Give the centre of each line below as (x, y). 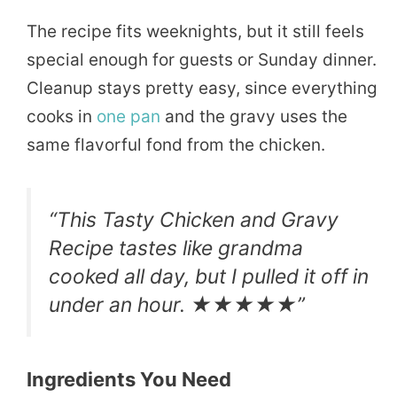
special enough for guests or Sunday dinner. (202, 60)
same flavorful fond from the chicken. (176, 145)
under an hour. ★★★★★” (177, 305)
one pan (128, 117)
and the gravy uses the (254, 117)
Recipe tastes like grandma (176, 249)
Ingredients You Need (129, 379)
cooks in (62, 117)
